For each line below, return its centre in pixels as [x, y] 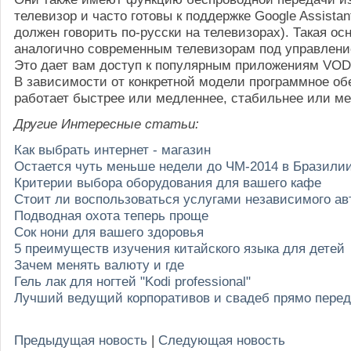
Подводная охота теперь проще [111, 215]
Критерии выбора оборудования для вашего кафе [168, 183]
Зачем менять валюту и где [99, 265]
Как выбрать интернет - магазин [112, 150]
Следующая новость [222, 340]
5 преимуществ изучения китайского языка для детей [179, 248]
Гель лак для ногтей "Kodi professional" [132, 281]
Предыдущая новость [81, 340]
